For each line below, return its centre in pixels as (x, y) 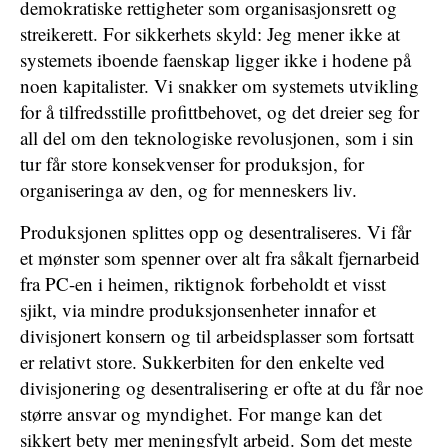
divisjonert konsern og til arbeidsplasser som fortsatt (217, 335)
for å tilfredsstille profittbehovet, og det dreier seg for (219, 111)
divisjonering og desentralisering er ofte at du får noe (221, 387)
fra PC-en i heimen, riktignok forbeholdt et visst (203, 283)
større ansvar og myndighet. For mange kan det (201, 413)
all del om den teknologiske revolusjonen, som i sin (217, 137)
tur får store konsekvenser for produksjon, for (192, 163)
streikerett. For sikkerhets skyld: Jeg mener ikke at (210, 33)
